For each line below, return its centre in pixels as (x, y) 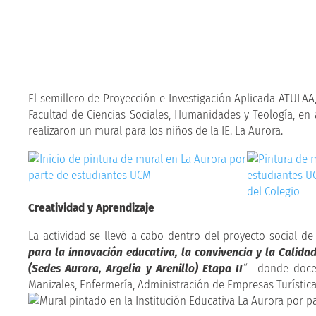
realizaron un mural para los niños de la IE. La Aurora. (156, 130)
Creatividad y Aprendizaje (91, 207)
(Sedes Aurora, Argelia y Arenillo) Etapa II (136, 268)
